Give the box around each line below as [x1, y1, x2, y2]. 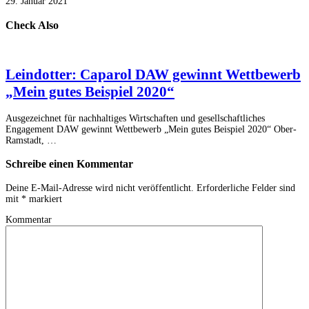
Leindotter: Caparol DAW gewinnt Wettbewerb [6, 66, 301, 83]
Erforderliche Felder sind [194, 182, 295, 193]
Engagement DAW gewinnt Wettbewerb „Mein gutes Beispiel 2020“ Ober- [6, 123, 297, 134]
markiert [26, 193, 62, 204]
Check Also [6, 18, 59, 32]
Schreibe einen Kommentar [6, 157, 133, 171]
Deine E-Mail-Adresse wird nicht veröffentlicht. [6, 182, 194, 193]
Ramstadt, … [6, 134, 57, 146]
